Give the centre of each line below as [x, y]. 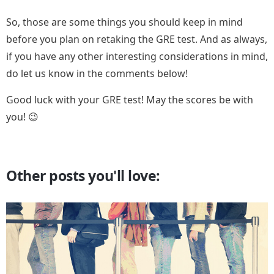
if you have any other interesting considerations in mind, [137, 57]
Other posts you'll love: [83, 176]
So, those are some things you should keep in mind [124, 22]
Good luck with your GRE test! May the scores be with [130, 100]
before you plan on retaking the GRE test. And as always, [137, 39]
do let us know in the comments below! [97, 74]
